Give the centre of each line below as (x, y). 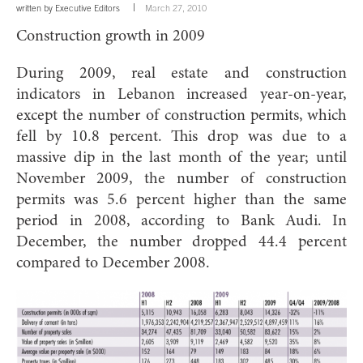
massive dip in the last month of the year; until (181, 158)
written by (36, 8)
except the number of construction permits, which (181, 115)
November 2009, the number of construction (181, 179)
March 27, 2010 (176, 8)
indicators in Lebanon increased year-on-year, (181, 94)
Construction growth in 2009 (111, 36)
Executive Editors (88, 8)
